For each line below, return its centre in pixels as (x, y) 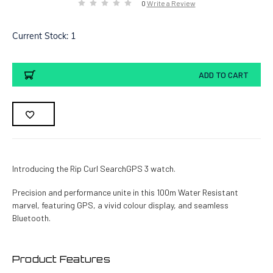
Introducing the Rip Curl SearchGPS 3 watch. (94, 169)
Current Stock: (41, 36)
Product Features (61, 259)
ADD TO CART (224, 74)
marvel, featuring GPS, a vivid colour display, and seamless (120, 205)
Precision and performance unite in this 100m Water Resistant (125, 193)
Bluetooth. (31, 218)
